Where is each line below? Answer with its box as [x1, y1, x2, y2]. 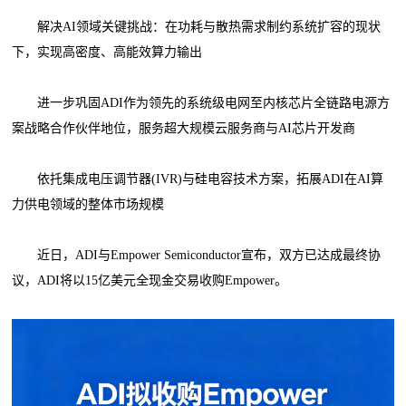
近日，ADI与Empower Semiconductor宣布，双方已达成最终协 [12, 247, 382, 262]
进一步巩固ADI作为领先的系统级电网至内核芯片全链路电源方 [12, 95, 391, 110]
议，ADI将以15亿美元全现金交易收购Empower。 [12, 273, 292, 287]
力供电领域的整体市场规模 [12, 197, 165, 211]
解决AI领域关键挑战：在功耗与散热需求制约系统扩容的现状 [12, 19, 382, 34]
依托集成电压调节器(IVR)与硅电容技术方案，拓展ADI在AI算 [12, 171, 384, 186]
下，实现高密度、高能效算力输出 [12, 44, 203, 59]
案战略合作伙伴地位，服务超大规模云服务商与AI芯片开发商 [12, 121, 356, 135]
